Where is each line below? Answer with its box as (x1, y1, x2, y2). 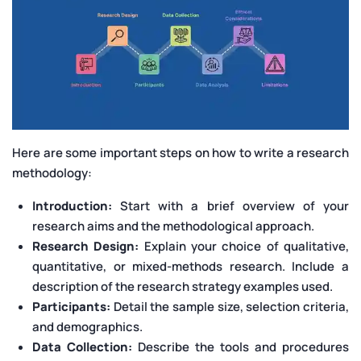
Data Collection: (32, 338, 132, 355)
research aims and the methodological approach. (32, 217, 314, 234)
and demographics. (32, 317, 143, 335)
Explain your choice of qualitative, (143, 237, 350, 255)
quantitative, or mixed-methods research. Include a (32, 257, 349, 275)
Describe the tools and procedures (132, 338, 349, 355)
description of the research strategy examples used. (32, 277, 333, 295)
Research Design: (32, 237, 144, 255)
